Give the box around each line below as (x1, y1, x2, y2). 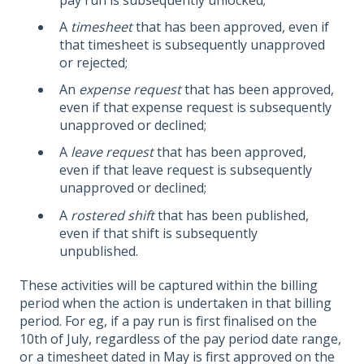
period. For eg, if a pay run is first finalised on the (19, 311, 317, 330)
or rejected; (59, 54, 128, 72)
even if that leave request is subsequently (59, 161, 312, 180)
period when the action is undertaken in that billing (19, 293, 331, 312)
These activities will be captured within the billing (19, 275, 318, 294)
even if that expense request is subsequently (59, 98, 331, 117)
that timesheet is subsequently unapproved (59, 36, 325, 54)
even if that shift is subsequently (59, 223, 258, 242)
